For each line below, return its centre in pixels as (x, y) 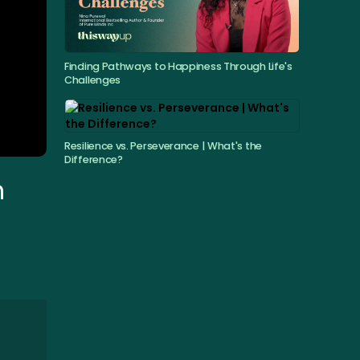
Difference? (94, 159)
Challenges (92, 80)
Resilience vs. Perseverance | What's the (163, 145)
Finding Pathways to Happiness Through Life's (178, 66)
